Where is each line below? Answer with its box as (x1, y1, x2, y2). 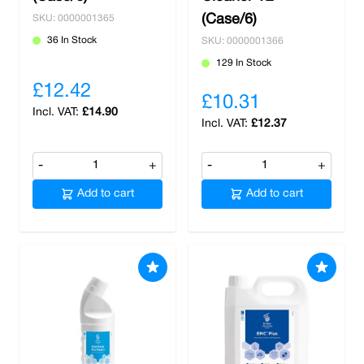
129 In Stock (216, 58, 271, 67)
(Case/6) (201, 13, 257, 27)
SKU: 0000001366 (201, 37, 284, 45)
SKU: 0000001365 (32, 14, 115, 23)
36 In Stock (47, 36, 97, 45)
